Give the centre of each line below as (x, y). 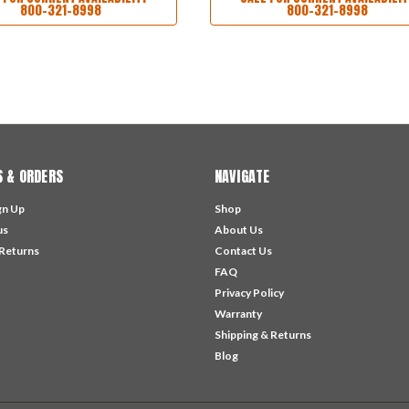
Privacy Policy (249, 292)
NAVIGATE (242, 176)
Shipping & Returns (262, 334)
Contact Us (243, 250)
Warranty (238, 313)
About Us (238, 229)
